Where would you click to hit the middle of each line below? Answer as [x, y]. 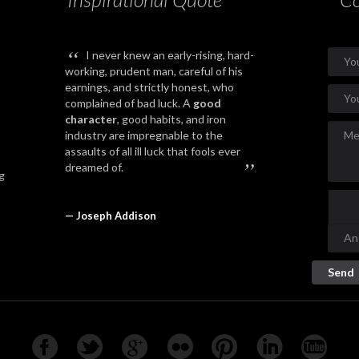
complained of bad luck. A [129, 103]
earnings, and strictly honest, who [149, 87]
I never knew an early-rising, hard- [170, 55]
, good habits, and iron [171, 119]
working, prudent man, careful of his [154, 71]
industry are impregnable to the [144, 135]
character [91, 119]
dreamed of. [94, 167]
